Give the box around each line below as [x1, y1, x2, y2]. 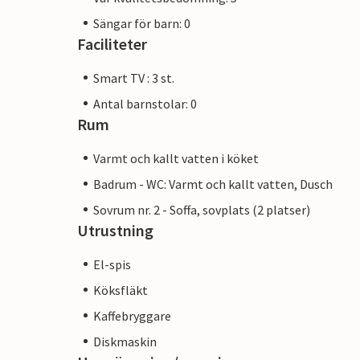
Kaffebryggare [93, 307, 171, 324]
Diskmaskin [93, 333, 157, 350]
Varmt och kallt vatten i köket [93, 149, 259, 166]
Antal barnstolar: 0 [93, 95, 197, 112]
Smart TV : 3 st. [93, 69, 174, 86]
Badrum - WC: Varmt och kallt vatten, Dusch [93, 175, 333, 192]
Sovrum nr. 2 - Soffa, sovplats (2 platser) [93, 201, 310, 218]
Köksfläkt [93, 281, 148, 298]
